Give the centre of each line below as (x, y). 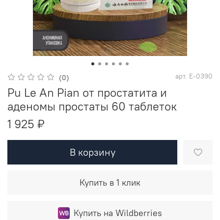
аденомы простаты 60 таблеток (92, 106)
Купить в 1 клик (110, 183)
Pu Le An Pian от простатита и (87, 93)
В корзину (92, 152)
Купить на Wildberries (118, 213)
